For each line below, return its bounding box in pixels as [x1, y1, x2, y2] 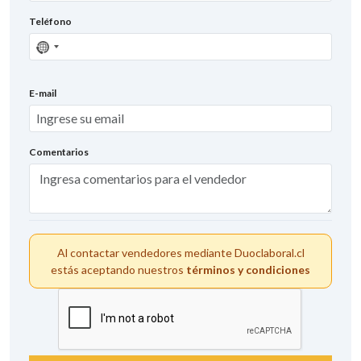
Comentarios [29, 145, 89, 158]
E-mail [29, 87, 56, 100]
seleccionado [43, 68, 101, 81]
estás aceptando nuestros [51, 262, 186, 276]
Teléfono [29, 15, 72, 28]
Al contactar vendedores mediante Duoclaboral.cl [56, 245, 305, 259]
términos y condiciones [186, 262, 310, 276]
